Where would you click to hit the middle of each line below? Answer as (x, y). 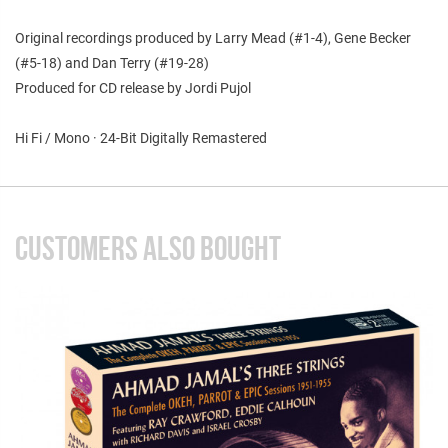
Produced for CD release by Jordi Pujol (133, 87)
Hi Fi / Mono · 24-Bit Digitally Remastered (141, 137)
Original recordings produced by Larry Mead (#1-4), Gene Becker (213, 37)
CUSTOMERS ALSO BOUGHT (148, 248)
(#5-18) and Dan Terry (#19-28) (112, 62)
